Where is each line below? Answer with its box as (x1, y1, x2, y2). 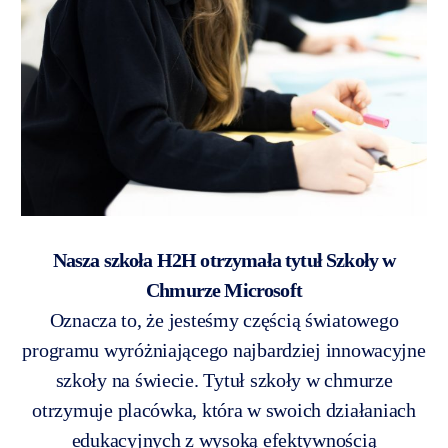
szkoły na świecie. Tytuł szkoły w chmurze (55, 368, 393, 391)
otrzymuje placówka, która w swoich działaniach (32, 398, 416, 421)
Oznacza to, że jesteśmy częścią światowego (49, 308, 399, 331)
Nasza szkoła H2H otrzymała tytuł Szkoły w (52, 248, 396, 271)
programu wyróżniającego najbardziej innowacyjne (22, 338, 426, 361)
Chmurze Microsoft (146, 278, 302, 301)
